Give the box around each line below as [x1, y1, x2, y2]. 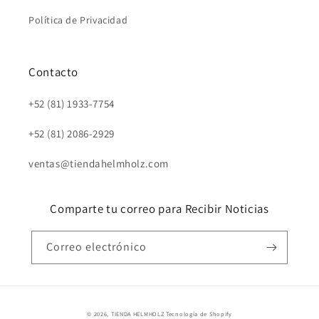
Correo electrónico [46, 239, 147, 254]
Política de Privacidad [28, 14, 128, 26]
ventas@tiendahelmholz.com [28, 157, 169, 170]
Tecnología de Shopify [166, 310, 232, 318]
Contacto [28, 64, 79, 80]
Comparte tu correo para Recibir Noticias [50, 201, 269, 216]
